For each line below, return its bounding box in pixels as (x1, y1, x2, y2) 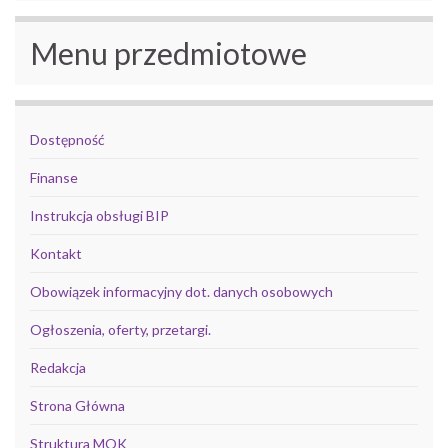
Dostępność (30, 130, 105, 148)
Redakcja (30, 358, 86, 376)
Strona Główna (30, 396, 125, 414)
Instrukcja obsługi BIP (30, 206, 169, 224)
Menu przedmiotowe (30, 34, 307, 71)
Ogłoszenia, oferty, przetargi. (30, 320, 211, 338)
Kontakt (30, 244, 82, 262)
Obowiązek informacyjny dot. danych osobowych (30, 282, 333, 300)
